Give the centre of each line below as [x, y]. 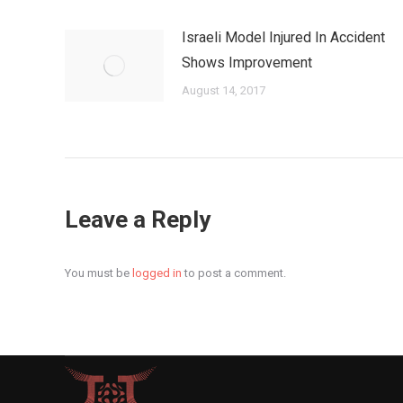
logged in [157, 273]
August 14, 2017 [224, 90]
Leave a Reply [138, 219]
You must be [99, 273]
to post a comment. [234, 273]
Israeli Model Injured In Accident [283, 37]
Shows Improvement [247, 63]
